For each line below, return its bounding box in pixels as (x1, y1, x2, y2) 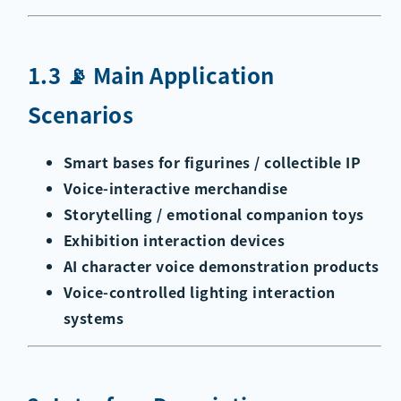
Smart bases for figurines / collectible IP (63, 150, 362, 173)
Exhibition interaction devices (63, 228, 286, 251)
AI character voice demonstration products (63, 254, 380, 277)
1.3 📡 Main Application (27, 59, 275, 91)
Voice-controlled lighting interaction (63, 280, 336, 303)
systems (63, 306, 124, 328)
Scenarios (27, 98, 134, 131)
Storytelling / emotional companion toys (63, 202, 364, 225)
